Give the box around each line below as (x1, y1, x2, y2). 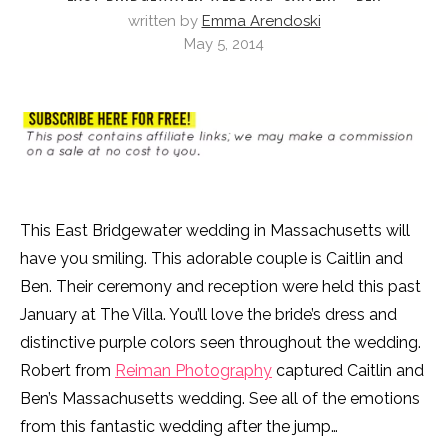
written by (127, 12, 202, 30)
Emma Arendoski (201, 12, 321, 30)
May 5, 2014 (184, 35, 264, 53)
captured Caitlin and (272, 361, 424, 381)
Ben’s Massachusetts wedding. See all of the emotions (20, 389, 420, 409)
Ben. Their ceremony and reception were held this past (20, 277, 421, 297)
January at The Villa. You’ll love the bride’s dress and (20, 305, 397, 325)
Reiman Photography (115, 361, 272, 381)
